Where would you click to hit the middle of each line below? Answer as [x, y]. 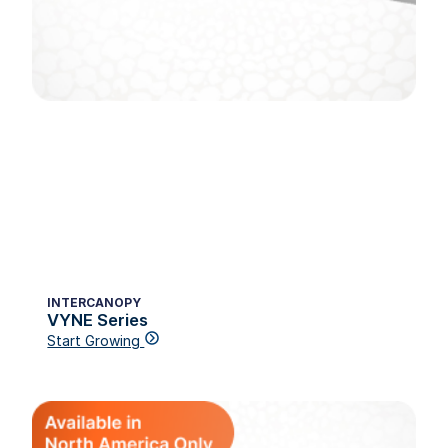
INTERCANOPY [94, 302]
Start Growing [96, 340]
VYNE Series [98, 319]
